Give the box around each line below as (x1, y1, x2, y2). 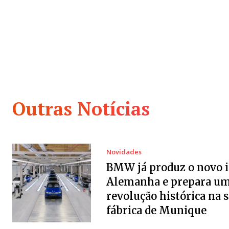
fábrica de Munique (106, 203, 207, 217)
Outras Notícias (12, 97, 150, 121)
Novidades (106, 147, 142, 156)
